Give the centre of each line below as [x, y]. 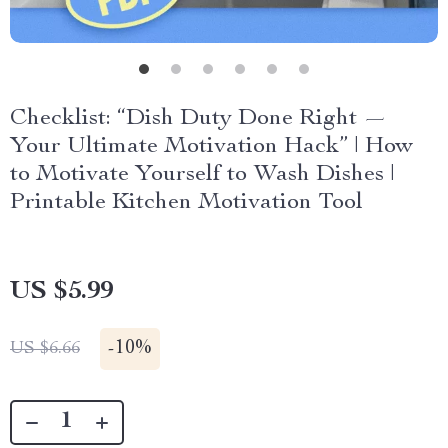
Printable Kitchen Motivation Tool [186, 203]
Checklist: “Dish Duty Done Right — [198, 119]
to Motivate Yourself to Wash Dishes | [202, 175]
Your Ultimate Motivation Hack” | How [211, 147]
